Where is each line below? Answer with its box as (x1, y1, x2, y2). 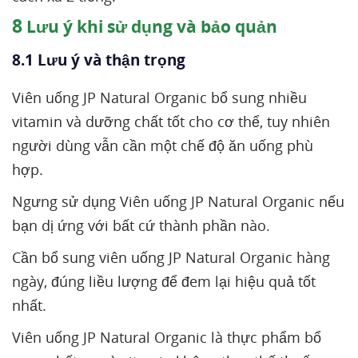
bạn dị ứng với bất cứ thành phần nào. (12, 216, 270, 235)
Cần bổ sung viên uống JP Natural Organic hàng (12, 248, 330, 267)
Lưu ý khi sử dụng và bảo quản (22, 15, 277, 38)
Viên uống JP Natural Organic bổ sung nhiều (12, 88, 307, 107)
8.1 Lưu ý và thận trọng (12, 50, 189, 70)
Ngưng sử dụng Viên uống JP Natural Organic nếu (12, 192, 344, 211)
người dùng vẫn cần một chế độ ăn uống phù (12, 136, 313, 155)
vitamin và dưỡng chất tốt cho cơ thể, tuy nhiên (12, 112, 330, 131)
